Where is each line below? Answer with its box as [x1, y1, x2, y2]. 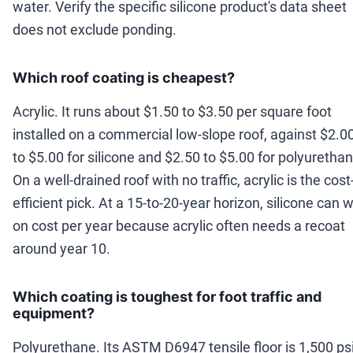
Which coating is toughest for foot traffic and [13, 288, 321, 306]
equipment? [13, 305, 95, 322]
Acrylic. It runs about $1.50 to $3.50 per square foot [13, 103, 332, 121]
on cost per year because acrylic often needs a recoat [13, 217, 345, 235]
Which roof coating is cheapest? [13, 69, 235, 87]
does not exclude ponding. [13, 21, 176, 39]
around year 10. [13, 240, 110, 258]
